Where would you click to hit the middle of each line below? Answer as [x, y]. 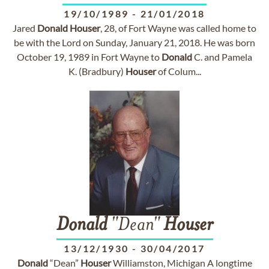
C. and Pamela [222, 57]
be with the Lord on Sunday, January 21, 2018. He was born [134, 42]
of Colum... [178, 71]
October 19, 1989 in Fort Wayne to [89, 57]
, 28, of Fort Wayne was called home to [178, 28]
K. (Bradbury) [97, 71]
